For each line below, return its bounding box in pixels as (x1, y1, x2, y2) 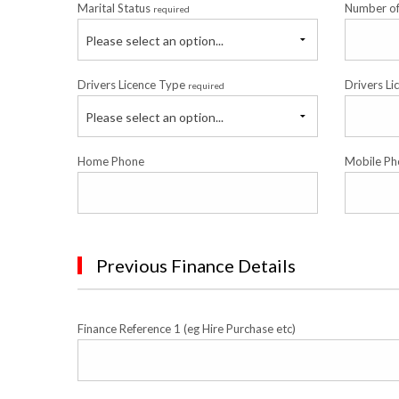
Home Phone (77, 154, 144, 168)
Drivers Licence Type (77, 77, 188, 92)
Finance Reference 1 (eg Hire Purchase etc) (77, 322, 296, 336)
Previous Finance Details (96, 255, 296, 276)
